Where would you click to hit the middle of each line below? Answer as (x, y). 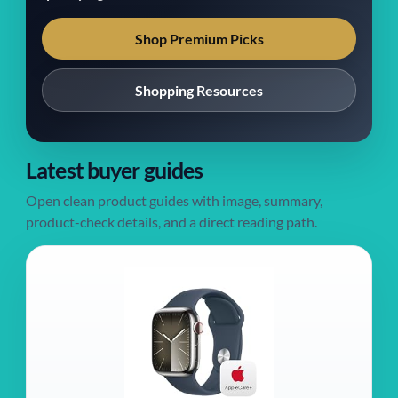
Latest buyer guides (115, 170)
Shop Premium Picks (199, 39)
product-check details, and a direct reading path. (171, 222)
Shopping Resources (199, 90)
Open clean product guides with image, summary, (174, 200)
